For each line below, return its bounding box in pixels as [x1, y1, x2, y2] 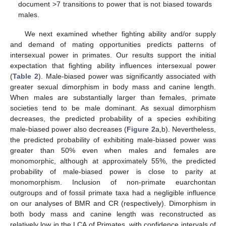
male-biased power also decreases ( [10, 125, 127, 134]
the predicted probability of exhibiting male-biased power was [10, 136, 216, 144]
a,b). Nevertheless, [155, 125, 216, 134]
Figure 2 [127, 125, 155, 134]
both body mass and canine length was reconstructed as [10, 210, 216, 218]
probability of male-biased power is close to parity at [10, 167, 216, 176]
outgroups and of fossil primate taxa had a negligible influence [10, 189, 216, 197]
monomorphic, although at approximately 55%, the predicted [10, 157, 216, 165]
